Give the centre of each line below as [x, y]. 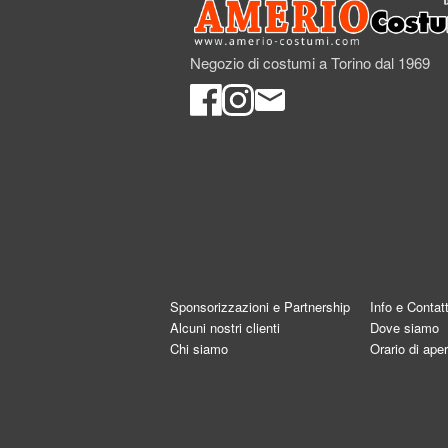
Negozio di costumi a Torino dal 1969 [310, 62]
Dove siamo [404, 327]
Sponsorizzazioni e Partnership [260, 306]
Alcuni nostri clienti [225, 327]
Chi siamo [199, 348]
